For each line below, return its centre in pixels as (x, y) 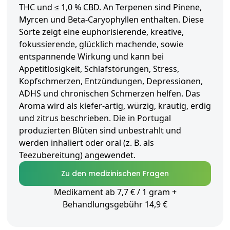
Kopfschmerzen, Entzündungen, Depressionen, (111, 81)
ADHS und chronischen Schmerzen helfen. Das (110, 94)
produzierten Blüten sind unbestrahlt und (100, 131)
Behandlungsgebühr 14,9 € (115, 205)
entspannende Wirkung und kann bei (91, 57)
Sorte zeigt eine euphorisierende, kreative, (101, 32)
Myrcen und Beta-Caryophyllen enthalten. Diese (111, 20)
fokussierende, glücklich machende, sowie (101, 44)
